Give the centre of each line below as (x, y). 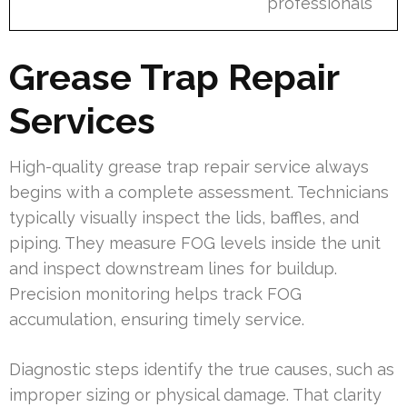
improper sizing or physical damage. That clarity (195, 395)
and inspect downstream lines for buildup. (173, 269)
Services (82, 121)
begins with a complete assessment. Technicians (199, 193)
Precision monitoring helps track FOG (155, 294)
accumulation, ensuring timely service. (157, 320)
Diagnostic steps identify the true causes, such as (202, 370)
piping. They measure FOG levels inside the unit (195, 243)
